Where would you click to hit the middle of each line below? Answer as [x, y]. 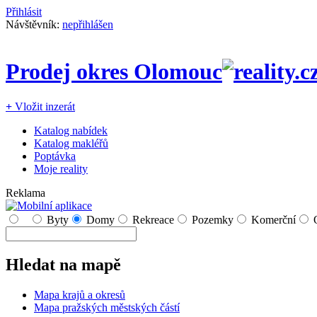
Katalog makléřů [71, 143]
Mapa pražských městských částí [107, 307]
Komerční [273, 219]
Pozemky [213, 219]
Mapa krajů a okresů [80, 294]
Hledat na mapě [63, 264]
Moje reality [61, 168]
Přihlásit [24, 12]
